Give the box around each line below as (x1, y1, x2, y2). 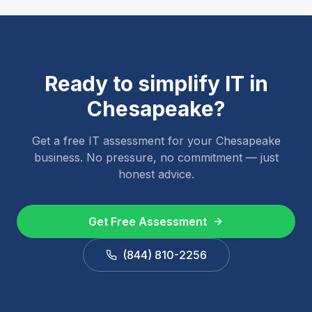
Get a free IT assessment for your (31, 134, 216, 148)
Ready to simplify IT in (44, 71, 268, 96)
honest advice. (118, 167, 194, 181)
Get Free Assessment (88, 214, 207, 228)
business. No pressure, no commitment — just (33, 150, 279, 164)
